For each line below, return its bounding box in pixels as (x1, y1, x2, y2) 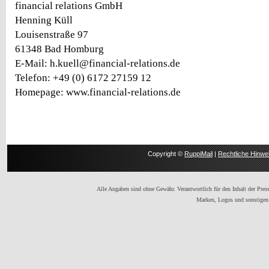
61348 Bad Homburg (15, 43, 104, 55)
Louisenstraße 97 (15, 29, 88, 41)
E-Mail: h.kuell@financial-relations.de (15, 58, 180, 70)
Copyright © (148, 150, 184, 158)
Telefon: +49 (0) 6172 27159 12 (15, 72, 151, 84)
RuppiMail (184, 150, 213, 158)
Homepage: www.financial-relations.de (15, 86, 181, 98)
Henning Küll (15, 14, 73, 26)
